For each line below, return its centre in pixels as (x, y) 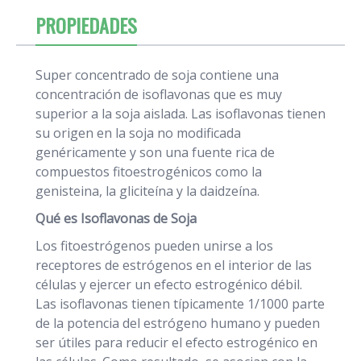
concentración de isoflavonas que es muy (159, 94)
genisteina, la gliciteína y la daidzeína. (147, 191)
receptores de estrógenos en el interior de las (174, 265)
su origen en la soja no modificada (138, 133)
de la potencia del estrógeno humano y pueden (178, 323)
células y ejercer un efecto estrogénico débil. (169, 284)
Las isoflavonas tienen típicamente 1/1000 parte (180, 303)
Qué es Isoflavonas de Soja (116, 218)
